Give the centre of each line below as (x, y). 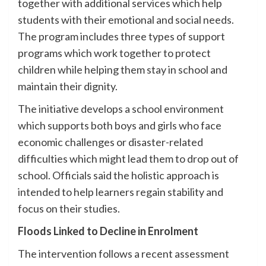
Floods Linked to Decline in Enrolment (108, 231)
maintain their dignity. (68, 86)
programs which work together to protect (114, 53)
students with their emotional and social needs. (126, 19)
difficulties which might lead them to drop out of (128, 158)
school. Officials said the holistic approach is (118, 175)
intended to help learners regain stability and (121, 191)
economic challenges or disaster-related (110, 142)
